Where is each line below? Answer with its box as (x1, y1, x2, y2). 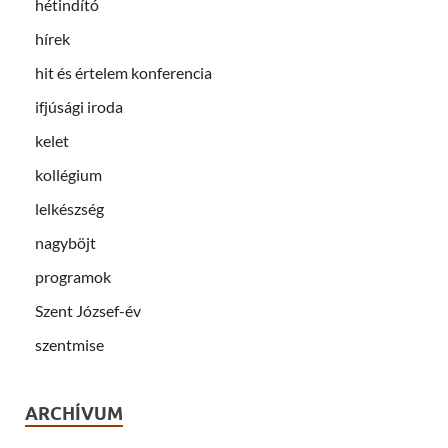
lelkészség (35, 198, 104, 218)
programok (35, 266, 111, 286)
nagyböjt (35, 232, 96, 252)
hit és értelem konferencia (35, 62, 212, 82)
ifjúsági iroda (35, 96, 123, 116)
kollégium (35, 164, 102, 184)
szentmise (35, 334, 104, 354)
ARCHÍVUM (25, 402, 123, 424)
